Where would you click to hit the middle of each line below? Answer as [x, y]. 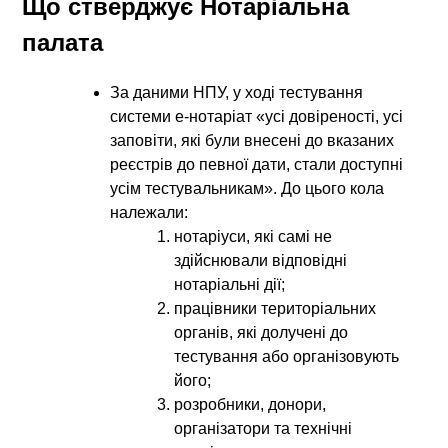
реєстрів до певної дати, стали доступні [257, 164]
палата [63, 42]
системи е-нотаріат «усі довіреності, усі [257, 116]
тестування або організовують [287, 356]
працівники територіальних [275, 308]
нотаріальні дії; [230, 284]
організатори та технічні [263, 428]
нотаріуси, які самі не [253, 236]
